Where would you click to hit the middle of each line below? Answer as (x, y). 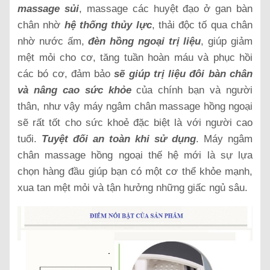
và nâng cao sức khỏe (74, 90)
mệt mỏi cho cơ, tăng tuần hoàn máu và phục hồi (135, 57)
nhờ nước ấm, (53, 41)
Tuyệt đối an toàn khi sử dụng (119, 139)
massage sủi (48, 8)
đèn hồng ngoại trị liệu (145, 41)
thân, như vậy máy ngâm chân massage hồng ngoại (135, 106)
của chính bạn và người (192, 90)
